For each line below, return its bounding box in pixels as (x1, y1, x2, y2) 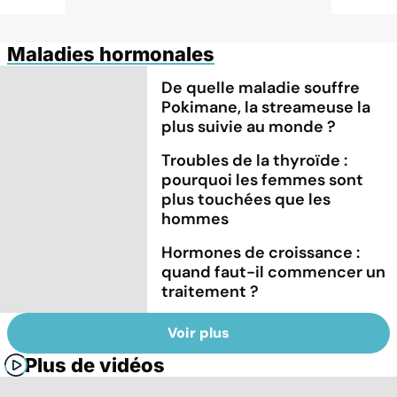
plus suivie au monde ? (161, 115, 337, 137)
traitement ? (161, 280, 260, 302)
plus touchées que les (161, 188, 331, 210)
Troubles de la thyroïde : (161, 149, 348, 171)
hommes (161, 207, 230, 230)
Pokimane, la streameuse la (161, 96, 371, 118)
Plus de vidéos (25, 354, 165, 378)
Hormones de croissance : (161, 241, 361, 263)
